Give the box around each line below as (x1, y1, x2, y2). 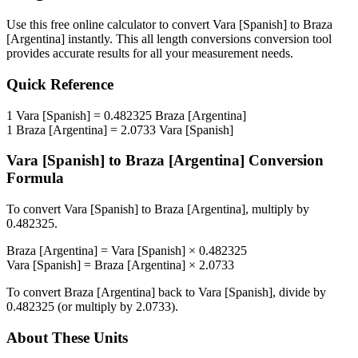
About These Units (6, 328, 128, 346)
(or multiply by (54, 300, 136, 314)
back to (155, 285, 198, 300)
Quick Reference (6, 76, 113, 93)
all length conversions (141, 32, 251, 46)
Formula (6, 169, 64, 187)
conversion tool (251, 32, 332, 46)
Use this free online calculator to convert (6, 18, 213, 32)
